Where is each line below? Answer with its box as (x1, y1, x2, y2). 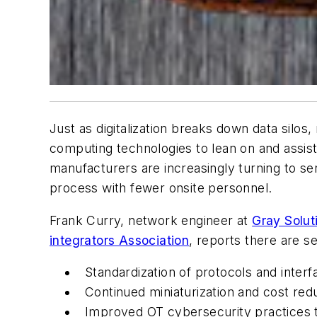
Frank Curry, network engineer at (50, 212, 253, 228)
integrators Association (50, 232, 190, 248)
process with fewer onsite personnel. (50, 180, 272, 196)
